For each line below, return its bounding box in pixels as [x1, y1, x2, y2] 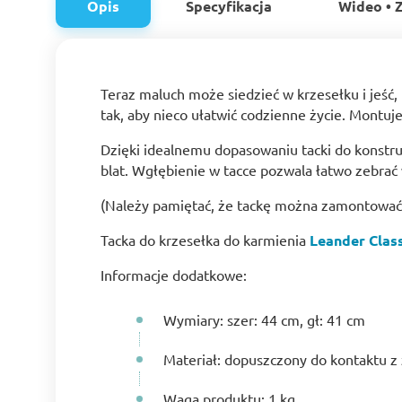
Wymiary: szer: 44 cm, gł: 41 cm [163, 310, 365, 328]
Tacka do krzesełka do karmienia [100, 231, 310, 249]
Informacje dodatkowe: [100, 266, 247, 284]
